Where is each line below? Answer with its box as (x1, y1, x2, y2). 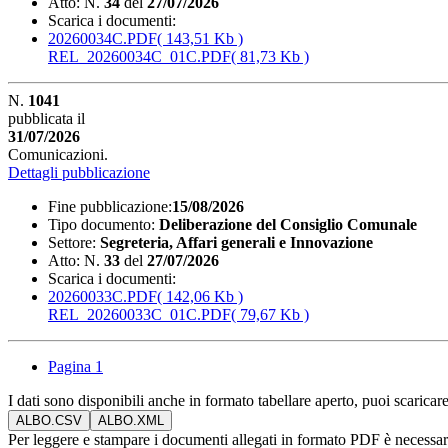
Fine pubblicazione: (48, 197, 172, 215)
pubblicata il (8, 109, 85, 127)
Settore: (48, 233, 96, 251)
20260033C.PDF (48, 287, 157, 305)
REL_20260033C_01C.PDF (48, 305, 231, 323)
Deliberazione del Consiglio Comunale (159, 215, 417, 233)
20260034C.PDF (48, 29, 157, 47)
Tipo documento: (48, 215, 155, 233)
